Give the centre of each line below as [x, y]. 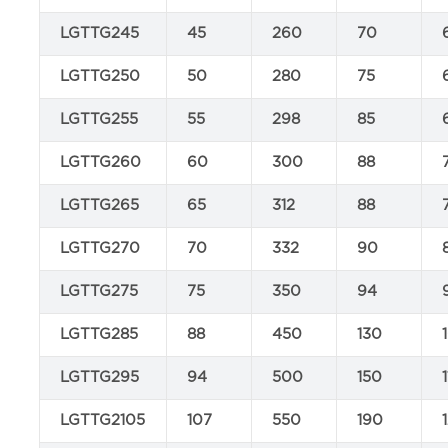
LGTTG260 [101, 162]
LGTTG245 [100, 33]
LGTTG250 [100, 76]
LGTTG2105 [103, 420]
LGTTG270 [100, 248]
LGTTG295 [100, 377]
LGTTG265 [100, 205]
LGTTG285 [99, 334]
